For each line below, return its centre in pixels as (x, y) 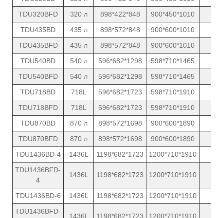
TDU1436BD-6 (38, 195)
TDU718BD (38, 92)
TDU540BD (38, 61)
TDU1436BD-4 (38, 154)
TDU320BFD (38, 14)
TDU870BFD (38, 138)
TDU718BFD (38, 107)
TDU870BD (38, 123)
